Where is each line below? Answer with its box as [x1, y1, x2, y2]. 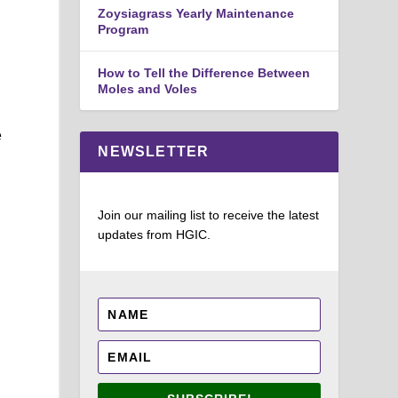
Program [98, 21, 149, 36]
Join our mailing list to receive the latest [98, 207, 320, 222]
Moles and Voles [98, 81, 198, 96]
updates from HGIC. [98, 227, 211, 242]
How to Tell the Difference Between [98, 65, 311, 80]
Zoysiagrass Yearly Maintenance [98, 5, 295, 20]
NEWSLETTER [98, 143, 210, 159]
